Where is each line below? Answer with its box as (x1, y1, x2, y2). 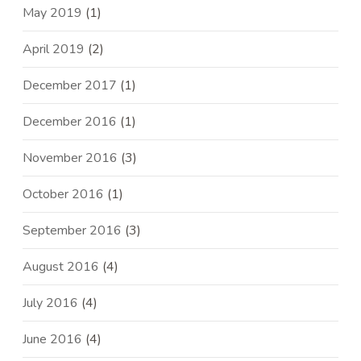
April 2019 (23, 40, 85, 59)
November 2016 (23, 149, 118, 168)
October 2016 (23, 185, 105, 204)
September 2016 (23, 222, 122, 240)
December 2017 (23, 77, 118, 95)
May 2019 (23, 4, 83, 23)
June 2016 (23, 330, 83, 349)
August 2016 (23, 258, 100, 276)
